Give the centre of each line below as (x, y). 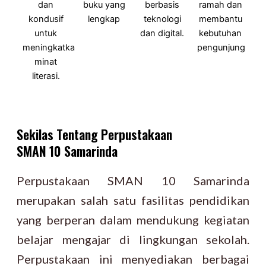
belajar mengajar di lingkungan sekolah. (133, 239)
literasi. (46, 76)
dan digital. (162, 33)
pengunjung (221, 47)
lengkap (104, 19)
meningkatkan (51, 47)
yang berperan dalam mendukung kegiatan (133, 219)
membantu (220, 19)
